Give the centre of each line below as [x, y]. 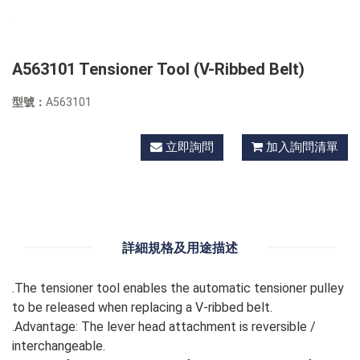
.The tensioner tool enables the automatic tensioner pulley [178, 288]
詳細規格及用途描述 [180, 248]
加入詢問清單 [302, 147]
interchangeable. [59, 346]
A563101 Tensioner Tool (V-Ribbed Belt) [158, 70]
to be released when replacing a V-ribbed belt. [142, 308]
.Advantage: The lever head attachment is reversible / [164, 327]
